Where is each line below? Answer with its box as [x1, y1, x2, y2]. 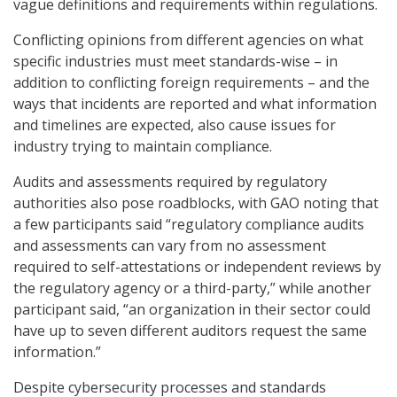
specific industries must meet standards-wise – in [13, 51, 338, 72]
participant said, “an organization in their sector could [13, 300, 370, 320]
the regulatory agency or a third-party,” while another [13, 278, 371, 299]
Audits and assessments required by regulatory [13, 172, 327, 192]
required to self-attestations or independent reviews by [13, 257, 381, 277]
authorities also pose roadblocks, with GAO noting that [13, 193, 378, 214]
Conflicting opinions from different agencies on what [13, 30, 363, 51]
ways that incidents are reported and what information [13, 94, 377, 114]
